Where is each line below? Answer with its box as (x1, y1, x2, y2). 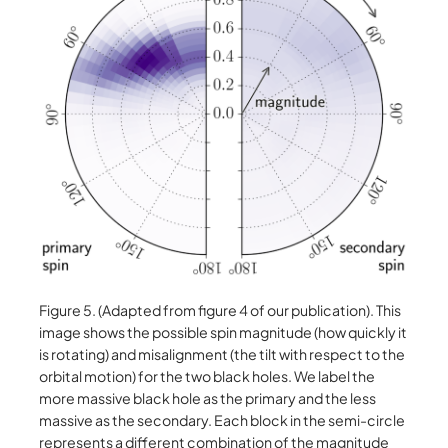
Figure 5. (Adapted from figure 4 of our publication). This (39, 300, 402, 319)
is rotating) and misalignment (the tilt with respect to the (39, 344, 406, 363)
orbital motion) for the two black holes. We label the (39, 366, 376, 385)
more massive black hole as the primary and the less (39, 388, 377, 407)
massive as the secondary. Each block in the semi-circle (39, 410, 406, 429)
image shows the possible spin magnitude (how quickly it (39, 322, 408, 341)
